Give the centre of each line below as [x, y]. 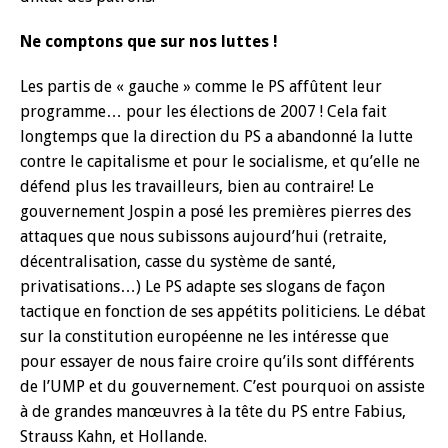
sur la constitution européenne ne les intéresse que [204, 336]
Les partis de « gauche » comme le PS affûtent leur [201, 86]
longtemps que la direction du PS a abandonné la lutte [216, 136]
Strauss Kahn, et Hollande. [113, 436]
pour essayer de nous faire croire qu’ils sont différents [217, 361]
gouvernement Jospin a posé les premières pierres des [215, 211]
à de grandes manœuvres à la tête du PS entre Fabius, [213, 411]
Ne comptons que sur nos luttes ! [149, 41]
